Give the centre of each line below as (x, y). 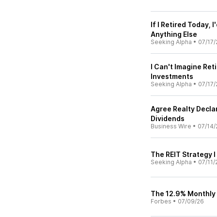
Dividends (168, 118)
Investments (172, 76)
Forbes (161, 201)
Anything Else (174, 34)
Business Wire (171, 126)
